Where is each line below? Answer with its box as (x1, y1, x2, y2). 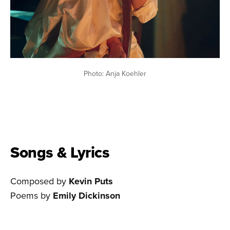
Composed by (10, 174, 69, 187)
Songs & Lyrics (10, 141, 109, 163)
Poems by (10, 188, 53, 202)
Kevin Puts (69, 174, 113, 188)
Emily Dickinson (53, 188, 120, 202)
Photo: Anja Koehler (84, 68, 146, 79)
